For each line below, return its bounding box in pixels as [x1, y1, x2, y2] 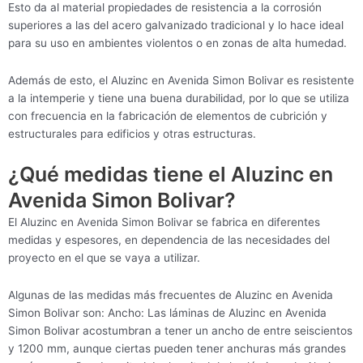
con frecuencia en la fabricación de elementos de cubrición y [8, 109, 327, 122]
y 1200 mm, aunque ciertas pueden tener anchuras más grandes [8, 342, 346, 356]
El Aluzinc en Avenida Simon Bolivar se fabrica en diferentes [8, 216, 320, 229]
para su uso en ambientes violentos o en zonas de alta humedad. [8, 36, 347, 49]
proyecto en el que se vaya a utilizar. [8, 251, 200, 265]
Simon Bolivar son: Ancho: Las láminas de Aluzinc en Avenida [8, 306, 327, 320]
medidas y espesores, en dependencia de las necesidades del [8, 233, 330, 247]
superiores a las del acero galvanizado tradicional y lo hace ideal [8, 18, 344, 32]
